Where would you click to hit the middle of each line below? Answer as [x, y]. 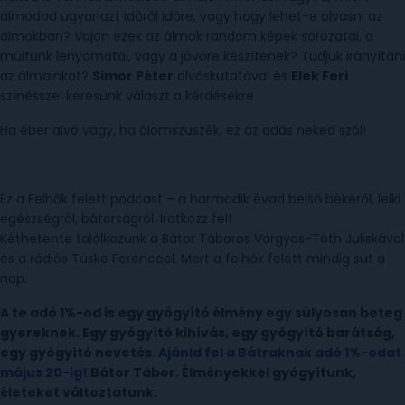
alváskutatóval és [232, 76]
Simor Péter [133, 76]
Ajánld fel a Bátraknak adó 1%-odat [280, 353]
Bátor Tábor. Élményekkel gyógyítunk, [222, 372]
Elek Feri [320, 76]
